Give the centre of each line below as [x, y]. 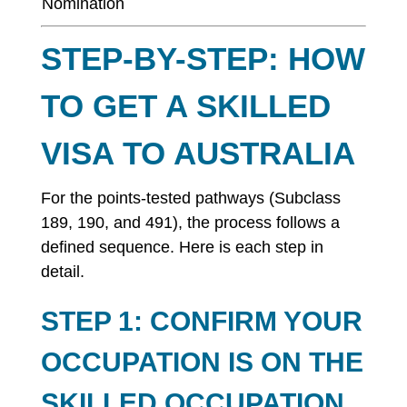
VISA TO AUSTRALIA [198, 153]
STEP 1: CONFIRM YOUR [201, 321]
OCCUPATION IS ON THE [202, 362]
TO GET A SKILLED [185, 106]
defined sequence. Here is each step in [182, 247]
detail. [62, 272]
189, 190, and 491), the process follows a [190, 223]
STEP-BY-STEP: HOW [203, 59]
